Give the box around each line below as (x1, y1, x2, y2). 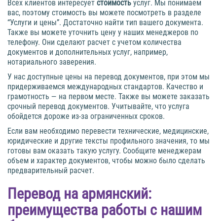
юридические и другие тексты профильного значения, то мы (7, 136, 210, 146)
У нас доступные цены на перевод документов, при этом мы (7, 72, 210, 82)
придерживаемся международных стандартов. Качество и (7, 82, 203, 92)
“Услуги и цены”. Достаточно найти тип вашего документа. (7, 18, 203, 28)
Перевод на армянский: (7, 185, 151, 203)
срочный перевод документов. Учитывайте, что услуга (7, 102, 189, 111)
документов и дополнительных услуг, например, (7, 47, 168, 57)
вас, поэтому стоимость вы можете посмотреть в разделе (7, 8, 201, 18)
